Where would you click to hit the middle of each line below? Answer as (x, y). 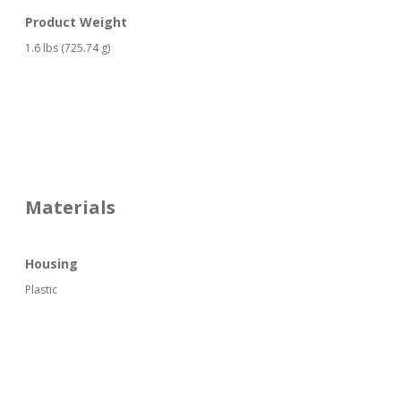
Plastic (41, 290)
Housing (51, 264)
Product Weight (76, 22)
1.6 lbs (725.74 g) (67, 48)
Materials (70, 208)
